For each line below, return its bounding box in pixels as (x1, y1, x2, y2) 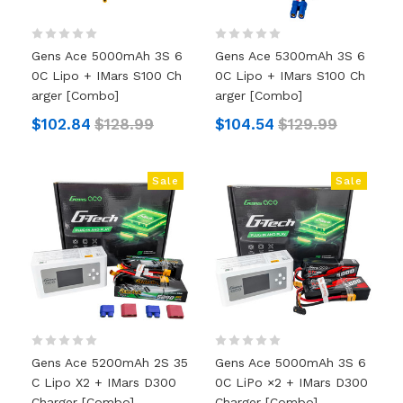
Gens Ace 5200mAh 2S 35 (31, 354, 188, 370)
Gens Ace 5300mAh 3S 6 (215, 48, 365, 63)
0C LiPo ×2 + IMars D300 (215, 374, 368, 390)
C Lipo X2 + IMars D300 (31, 374, 176, 390)
